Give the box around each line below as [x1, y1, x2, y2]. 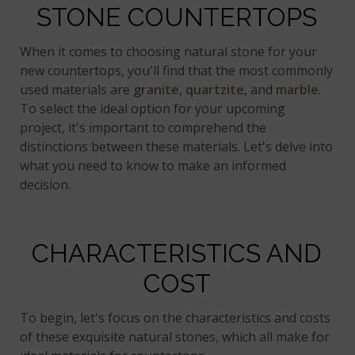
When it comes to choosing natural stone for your [20, 43, 318, 61]
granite [133, 81, 180, 99]
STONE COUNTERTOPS [36, 2, 317, 32]
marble [276, 81, 319, 99]
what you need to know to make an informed [20, 157, 287, 175]
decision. [20, 176, 71, 194]
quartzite [185, 81, 245, 99]
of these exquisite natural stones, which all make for [20, 328, 330, 346]
